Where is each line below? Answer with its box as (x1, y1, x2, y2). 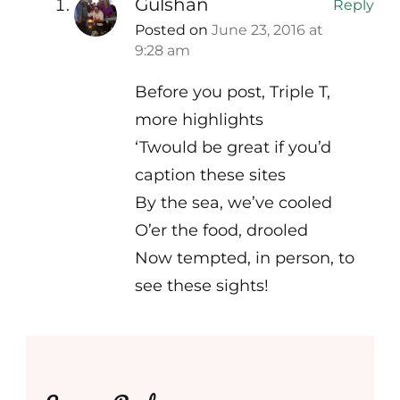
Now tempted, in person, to (135, 248, 354, 269)
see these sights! (135, 276, 269, 296)
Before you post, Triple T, (135, 82, 330, 103)
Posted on (135, 21, 212, 39)
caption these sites (135, 165, 286, 186)
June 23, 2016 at (212, 21, 323, 39)
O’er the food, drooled (135, 221, 308, 241)
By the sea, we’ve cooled (135, 193, 332, 213)
